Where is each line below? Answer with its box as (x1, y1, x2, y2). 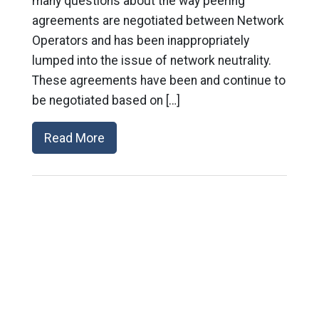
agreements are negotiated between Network (31, 14, 284, 28)
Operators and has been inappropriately (31, 33, 249, 48)
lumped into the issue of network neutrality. (31, 53, 277, 68)
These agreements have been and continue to (31, 73, 286, 88)
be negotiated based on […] (31, 93, 180, 108)
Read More (43, 130, 105, 146)
